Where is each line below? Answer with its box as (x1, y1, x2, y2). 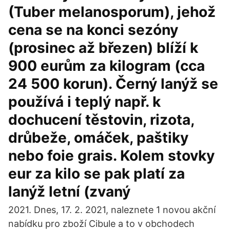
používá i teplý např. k (8, 93, 161, 110)
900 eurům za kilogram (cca (8, 57, 205, 74)
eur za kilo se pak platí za (8, 165, 185, 182)
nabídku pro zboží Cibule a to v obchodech (8, 218, 195, 229)
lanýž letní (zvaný (8, 183, 130, 200)
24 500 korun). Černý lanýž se (8, 75, 218, 92)
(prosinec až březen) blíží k (8, 39, 198, 56)
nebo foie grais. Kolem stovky (8, 147, 215, 164)
